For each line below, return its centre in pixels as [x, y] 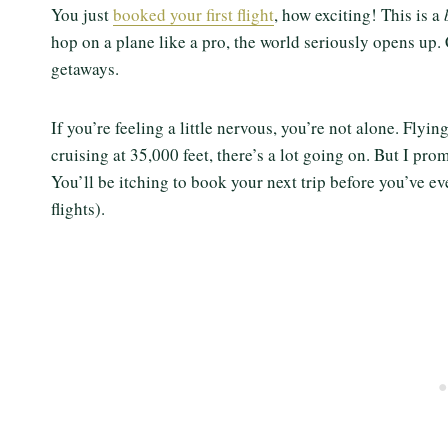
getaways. [88, 69]
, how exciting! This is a [359, 15]
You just [82, 15]
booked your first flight [193, 15]
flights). [78, 209]
